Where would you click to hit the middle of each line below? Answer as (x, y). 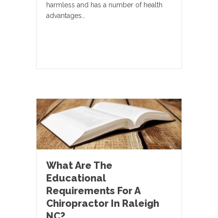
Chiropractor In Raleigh (103, 203)
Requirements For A (93, 191)
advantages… (66, 15)
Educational (76, 178)
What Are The (79, 165)
